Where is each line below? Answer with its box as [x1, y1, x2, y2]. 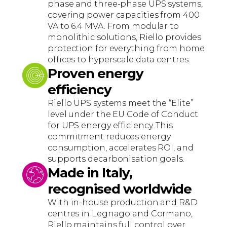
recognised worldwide [48, 181, 192, 197]
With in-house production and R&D [48, 198, 198, 207]
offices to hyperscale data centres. [48, 55, 190, 64]
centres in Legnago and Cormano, [48, 209, 193, 218]
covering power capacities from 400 [48, 10, 200, 20]
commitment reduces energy [48, 132, 171, 141]
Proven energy [48, 65, 143, 82]
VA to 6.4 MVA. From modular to [48, 21, 179, 31]
